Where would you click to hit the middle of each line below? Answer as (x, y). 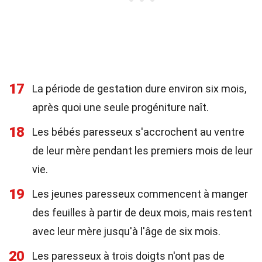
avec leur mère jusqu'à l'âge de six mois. (126, 231)
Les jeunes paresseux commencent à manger (140, 194)
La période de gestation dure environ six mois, (139, 89)
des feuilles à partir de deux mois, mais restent (142, 213)
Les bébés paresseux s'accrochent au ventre (138, 132)
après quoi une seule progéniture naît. (120, 107)
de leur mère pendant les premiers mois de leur (142, 151)
